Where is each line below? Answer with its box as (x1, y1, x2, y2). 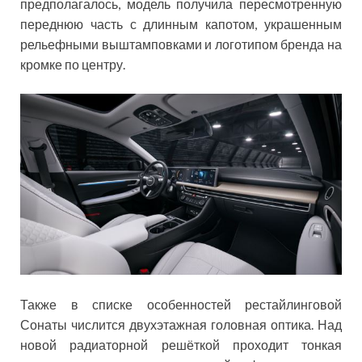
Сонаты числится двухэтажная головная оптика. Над (20, 316, 342, 332)
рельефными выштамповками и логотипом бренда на (20, 36, 342, 53)
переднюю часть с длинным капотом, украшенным (20, 16, 342, 32)
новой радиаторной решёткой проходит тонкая (20, 336, 342, 352)
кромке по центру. (20, 57, 125, 73)
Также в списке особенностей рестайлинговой (20, 296, 342, 312)
